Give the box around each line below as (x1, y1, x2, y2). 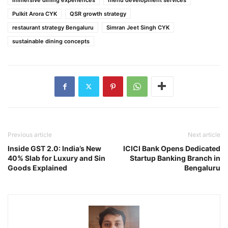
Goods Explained (8, 163, 67, 172)
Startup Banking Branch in (130, 153, 220, 162)
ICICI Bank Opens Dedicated (123, 144, 220, 153)
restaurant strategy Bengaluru (12, 23, 94, 31)
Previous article (8, 130, 52, 138)
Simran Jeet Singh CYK (106, 23, 169, 31)
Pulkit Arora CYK (12, 10, 57, 17)
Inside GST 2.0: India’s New (8, 144, 101, 153)
